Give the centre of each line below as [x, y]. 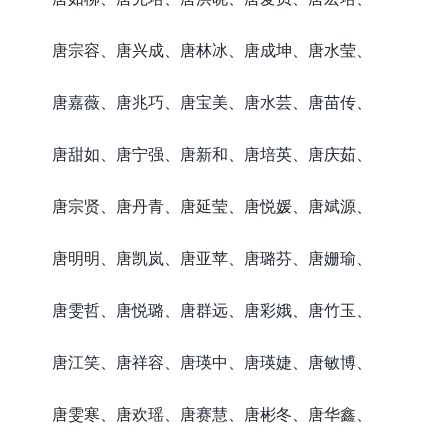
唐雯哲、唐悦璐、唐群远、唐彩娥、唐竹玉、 [212, 309]
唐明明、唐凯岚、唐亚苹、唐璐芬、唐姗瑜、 [212, 257]
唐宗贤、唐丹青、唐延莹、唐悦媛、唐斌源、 [212, 205]
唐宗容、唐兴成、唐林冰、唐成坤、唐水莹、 [212, 49]
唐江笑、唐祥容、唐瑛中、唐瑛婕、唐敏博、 [212, 361]
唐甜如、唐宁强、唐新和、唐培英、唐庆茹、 [212, 153]
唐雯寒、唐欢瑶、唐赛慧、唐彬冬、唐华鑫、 [212, 413]
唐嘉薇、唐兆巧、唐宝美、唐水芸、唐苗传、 [212, 101]
